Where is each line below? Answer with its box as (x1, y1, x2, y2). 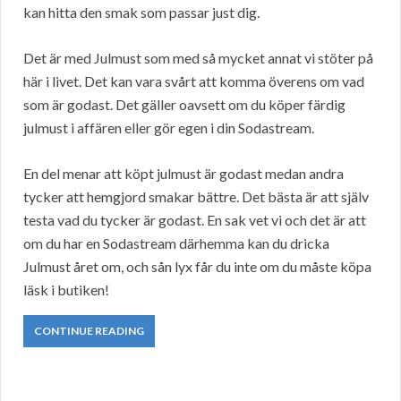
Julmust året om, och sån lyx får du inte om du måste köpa (23, 258, 371, 276)
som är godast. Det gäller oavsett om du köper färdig (23, 96, 346, 114)
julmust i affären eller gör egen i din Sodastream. (23, 119, 314, 137)
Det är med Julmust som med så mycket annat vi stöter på (23, 49, 373, 67)
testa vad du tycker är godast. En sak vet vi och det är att (23, 211, 366, 229)
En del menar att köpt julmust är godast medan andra (23, 165, 344, 183)
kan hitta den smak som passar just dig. (23, 4, 260, 21)
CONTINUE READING (34, 324, 144, 338)
